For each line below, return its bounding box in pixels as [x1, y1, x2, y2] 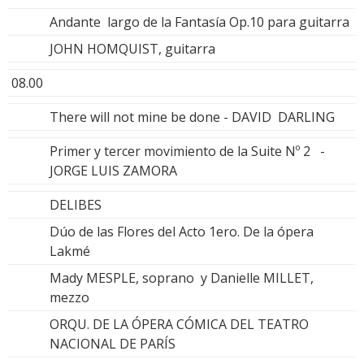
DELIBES [50, 195, 102, 214]
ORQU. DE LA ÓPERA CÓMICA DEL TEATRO [50, 314, 309, 333]
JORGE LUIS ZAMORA [50, 161, 177, 180]
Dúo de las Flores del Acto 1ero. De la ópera [50, 222, 314, 240]
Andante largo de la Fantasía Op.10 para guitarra [50, 12, 349, 31]
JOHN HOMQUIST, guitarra [50, 39, 215, 58]
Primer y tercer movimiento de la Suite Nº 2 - [50, 141, 325, 160]
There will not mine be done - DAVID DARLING [50, 107, 335, 126]
